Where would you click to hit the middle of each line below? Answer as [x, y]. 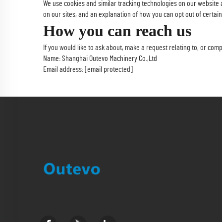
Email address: [64, 69]
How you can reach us [117, 31]
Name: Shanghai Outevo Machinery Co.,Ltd [100, 58]
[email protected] [109, 69]
